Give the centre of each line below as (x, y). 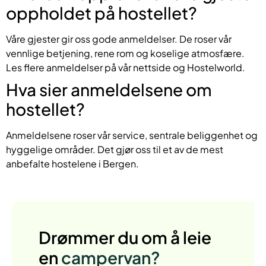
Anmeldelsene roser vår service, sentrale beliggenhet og (132, 135)
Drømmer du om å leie (125, 237)
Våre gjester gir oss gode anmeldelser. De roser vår (119, 39)
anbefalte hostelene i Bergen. (72, 163)
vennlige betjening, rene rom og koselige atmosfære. (125, 53)
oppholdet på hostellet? (102, 12)
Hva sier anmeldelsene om (109, 89)
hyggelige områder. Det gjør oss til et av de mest (115, 149)
